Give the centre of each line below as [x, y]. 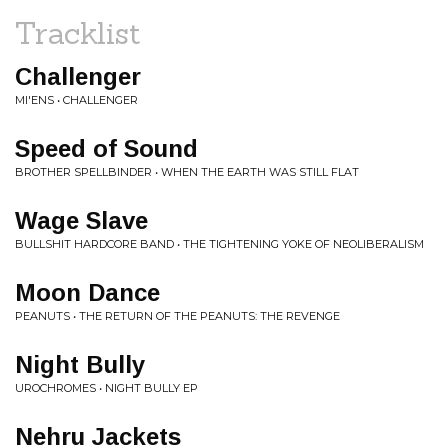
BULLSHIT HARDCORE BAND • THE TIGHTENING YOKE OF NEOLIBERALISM [219, 244]
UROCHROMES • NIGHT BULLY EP [106, 388]
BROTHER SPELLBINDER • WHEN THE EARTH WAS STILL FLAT [187, 172]
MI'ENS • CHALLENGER [76, 100]
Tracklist [78, 33]
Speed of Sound [106, 148]
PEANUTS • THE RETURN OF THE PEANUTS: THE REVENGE [177, 316]
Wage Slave [81, 220]
